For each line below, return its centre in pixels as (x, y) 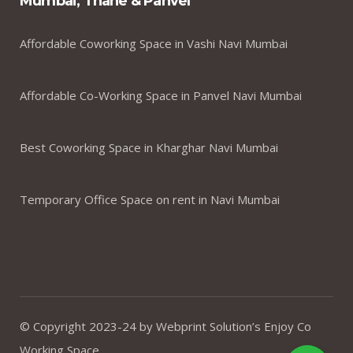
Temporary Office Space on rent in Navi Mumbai (150, 200)
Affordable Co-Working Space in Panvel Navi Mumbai (161, 96)
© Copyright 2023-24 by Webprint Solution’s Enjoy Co (165, 327)
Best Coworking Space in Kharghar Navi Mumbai (149, 148)
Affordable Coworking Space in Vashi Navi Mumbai (154, 44)
